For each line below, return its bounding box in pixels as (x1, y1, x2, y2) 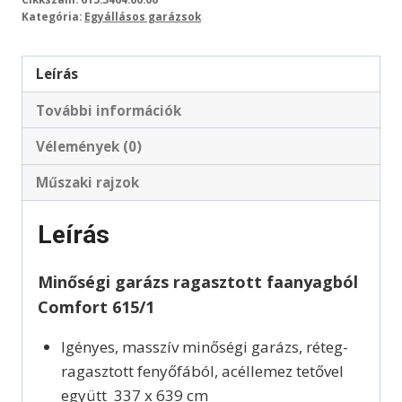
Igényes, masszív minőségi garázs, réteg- (60, 336, 348, 357)
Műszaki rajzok (36, 173, 140, 192)
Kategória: (22, 8, 84, 23)
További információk (36, 100, 182, 119)
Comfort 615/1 (38, 295, 154, 318)
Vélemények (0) (36, 136, 143, 155)
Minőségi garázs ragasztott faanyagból (38, 270, 358, 293)
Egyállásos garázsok (84, 8, 201, 23)
